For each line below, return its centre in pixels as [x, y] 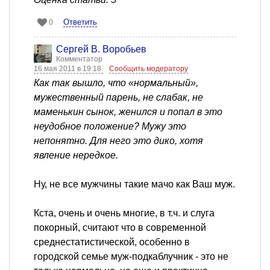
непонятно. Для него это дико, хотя [118, 141]
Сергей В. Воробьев [101, 49]
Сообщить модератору [149, 69]
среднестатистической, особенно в [112, 242]
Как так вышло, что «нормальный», [116, 83]
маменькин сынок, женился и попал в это [128, 112]
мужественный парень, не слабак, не [118, 98]
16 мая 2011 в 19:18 [68, 69]
